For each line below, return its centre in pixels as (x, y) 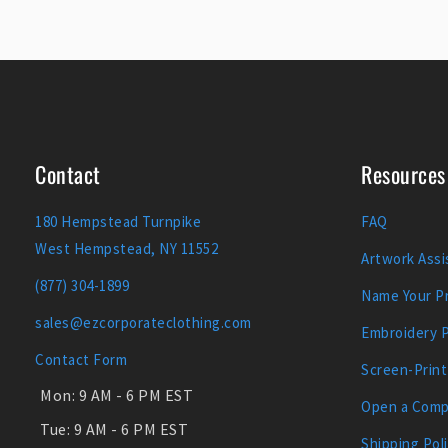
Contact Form (81, 360)
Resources (403, 174)
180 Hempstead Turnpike (118, 222)
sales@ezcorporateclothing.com (143, 323)
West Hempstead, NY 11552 (126, 249)
